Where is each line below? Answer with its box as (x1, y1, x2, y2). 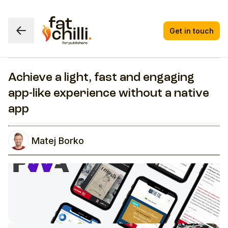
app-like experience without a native (8, 88, 209, 100)
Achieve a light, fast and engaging (8, 72, 194, 84)
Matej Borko (32, 135, 84, 146)
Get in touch (169, 26, 214, 35)
